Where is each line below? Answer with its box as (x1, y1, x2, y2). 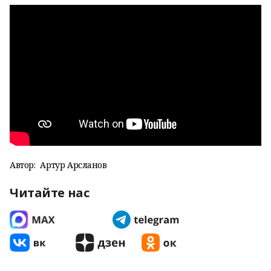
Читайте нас (10, 184, 90, 201)
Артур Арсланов (40, 158, 107, 171)
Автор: (10, 158, 36, 171)
